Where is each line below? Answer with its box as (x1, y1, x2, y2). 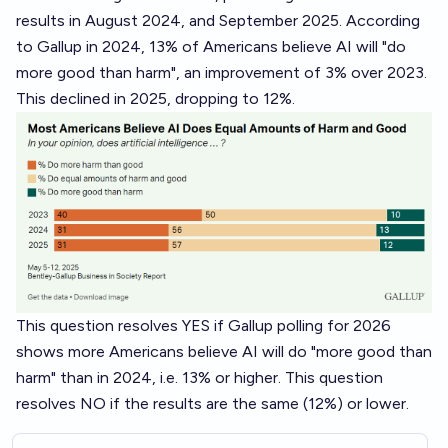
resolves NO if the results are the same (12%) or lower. (16, 393, 409, 413)
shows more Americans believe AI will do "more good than (16, 341, 432, 361)
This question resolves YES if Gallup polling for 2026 (16, 315, 391, 335)
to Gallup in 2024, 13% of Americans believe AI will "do (16, 37, 406, 56)
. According (339, 11, 420, 30)
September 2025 (219, 11, 339, 30)
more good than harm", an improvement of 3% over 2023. (16, 63, 427, 82)
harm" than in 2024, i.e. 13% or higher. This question (16, 367, 383, 387)
